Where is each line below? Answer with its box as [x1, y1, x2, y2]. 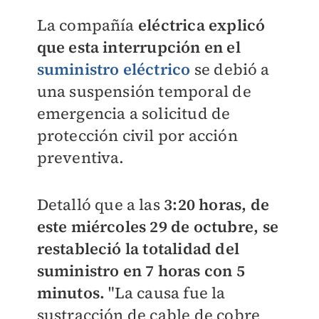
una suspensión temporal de [36, 80, 251, 102]
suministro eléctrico [36, 58, 191, 80]
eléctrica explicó [134, 14, 266, 36]
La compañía [36, 14, 135, 36]
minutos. [36, 282, 105, 304]
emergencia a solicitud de [36, 103, 231, 124]
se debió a [190, 58, 270, 80]
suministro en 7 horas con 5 [36, 260, 245, 282]
